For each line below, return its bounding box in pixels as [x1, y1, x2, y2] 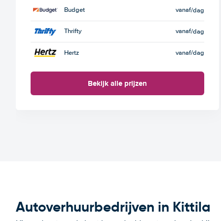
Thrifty [64, 27, 81, 36]
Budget [64, 6, 85, 14]
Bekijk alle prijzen [87, 77, 147, 89]
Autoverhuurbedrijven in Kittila [16, 198, 211, 216]
